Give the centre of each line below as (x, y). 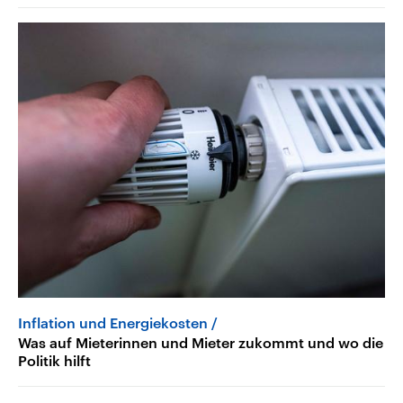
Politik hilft (54, 361)
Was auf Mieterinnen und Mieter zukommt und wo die (201, 343)
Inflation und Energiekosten (113, 323)
